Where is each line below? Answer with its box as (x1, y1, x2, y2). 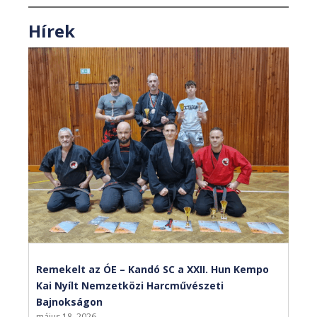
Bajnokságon (36, 295, 103, 309)
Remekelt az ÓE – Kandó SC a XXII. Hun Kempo (36, 263, 269, 277)
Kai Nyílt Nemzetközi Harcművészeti (36, 279, 224, 293)
